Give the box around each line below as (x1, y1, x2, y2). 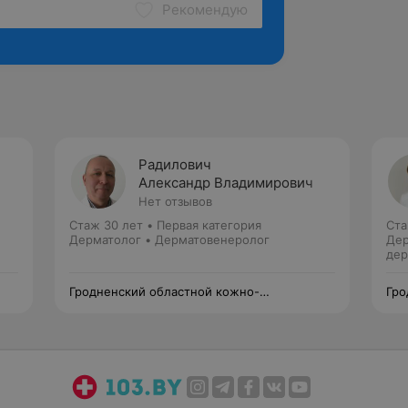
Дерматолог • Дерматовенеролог (69, 232, 270, 247)
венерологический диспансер (69, 299, 247, 313)
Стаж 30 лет (69, 218, 143, 232)
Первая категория (157, 218, 261, 232)
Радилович (138, 156, 211, 173)
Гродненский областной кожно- (69, 284, 260, 299)
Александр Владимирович (138, 174, 313, 191)
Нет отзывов (138, 194, 212, 209)
